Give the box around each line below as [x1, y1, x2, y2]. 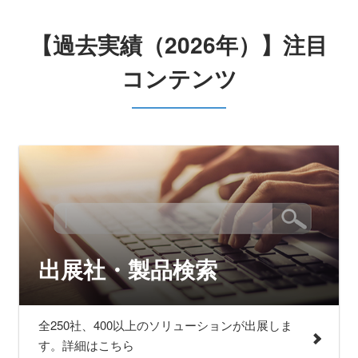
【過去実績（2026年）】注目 [30, 27, 328, 61]
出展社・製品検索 [38, 252, 217, 285]
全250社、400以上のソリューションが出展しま [38, 316, 292, 333]
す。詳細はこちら [38, 336, 134, 353]
